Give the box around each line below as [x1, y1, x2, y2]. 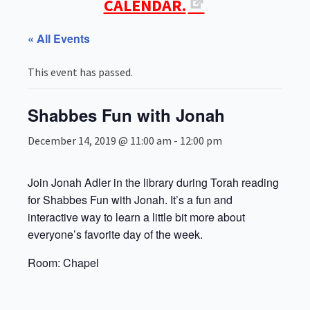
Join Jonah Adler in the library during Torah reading [28, 174, 279, 190]
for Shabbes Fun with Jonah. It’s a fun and [28, 192, 232, 208]
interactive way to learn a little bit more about [28, 209, 245, 225]
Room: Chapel [28, 255, 99, 271]
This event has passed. [28, 65, 133, 79]
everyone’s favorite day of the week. [28, 226, 203, 242]
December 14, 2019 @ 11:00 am [28, 134, 172, 147]
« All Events [28, 30, 90, 46]
